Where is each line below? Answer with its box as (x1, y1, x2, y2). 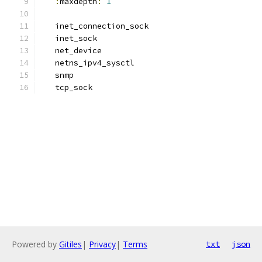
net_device (41, 46, 102, 56)
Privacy (89, 239, 116, 250)
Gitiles (59, 239, 82, 250)
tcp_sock (41, 82, 92, 92)
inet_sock (41, 33, 97, 43)
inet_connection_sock (41, 21, 149, 31)
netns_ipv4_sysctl (41, 58, 135, 68)
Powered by (12, 239, 59, 250)
